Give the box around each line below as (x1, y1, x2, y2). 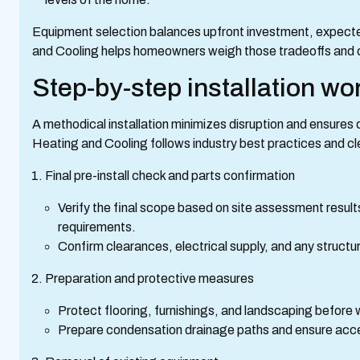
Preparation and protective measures (45, 272, 254, 285)
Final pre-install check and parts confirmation (45, 169, 295, 182)
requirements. (58, 220, 141, 234)
